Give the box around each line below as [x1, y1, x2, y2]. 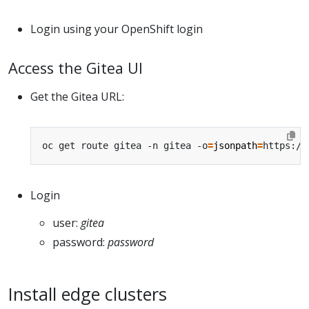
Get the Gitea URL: [30, 88, 124, 104]
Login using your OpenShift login [30, 21, 203, 37]
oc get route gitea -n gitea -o [42, 139, 208, 151]
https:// [263, 139, 307, 151]
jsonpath [213, 139, 257, 151]
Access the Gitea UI [8, 57, 143, 78]
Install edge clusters [8, 281, 167, 306]
